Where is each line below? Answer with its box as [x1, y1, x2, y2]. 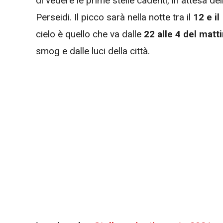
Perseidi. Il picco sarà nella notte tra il [36, 11, 193, 23]
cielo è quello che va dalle [36, 28, 144, 40]
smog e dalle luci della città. [36, 45, 152, 57]
